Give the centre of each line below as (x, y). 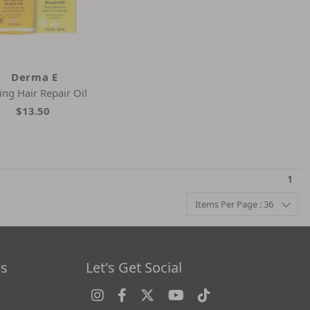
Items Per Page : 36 (234, 204)
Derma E (35, 76)
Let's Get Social (134, 267)
